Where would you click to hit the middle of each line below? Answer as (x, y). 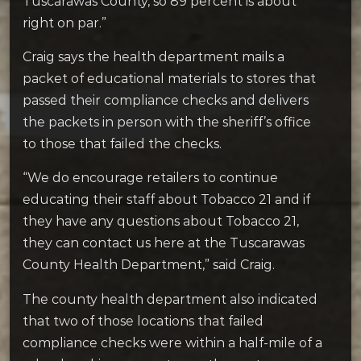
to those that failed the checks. (122, 144)
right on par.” (64, 23)
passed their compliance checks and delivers (166, 101)
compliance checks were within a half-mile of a (172, 342)
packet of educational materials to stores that (169, 79)
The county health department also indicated (170, 299)
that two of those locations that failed (143, 321)
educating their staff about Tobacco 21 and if (166, 200)
